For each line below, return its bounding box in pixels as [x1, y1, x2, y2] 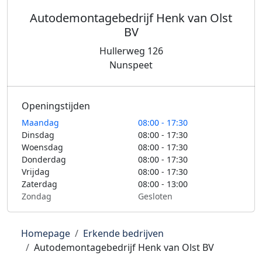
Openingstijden [22, 99, 90, 112]
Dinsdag [22, 129, 54, 140]
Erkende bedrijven [83, 227, 164, 240]
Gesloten [138, 191, 173, 202]
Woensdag [22, 142, 63, 153]
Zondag [22, 191, 51, 202]
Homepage [21, 227, 70, 240]
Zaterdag [22, 178, 57, 189]
